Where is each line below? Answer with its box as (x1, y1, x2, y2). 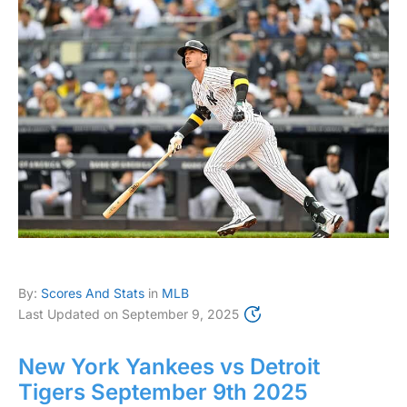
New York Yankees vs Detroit (18, 352, 320, 380)
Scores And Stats (41, 284, 144, 301)
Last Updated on (18, 305, 118, 322)
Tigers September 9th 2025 (18, 378, 308, 405)
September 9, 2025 (122, 305, 239, 322)
